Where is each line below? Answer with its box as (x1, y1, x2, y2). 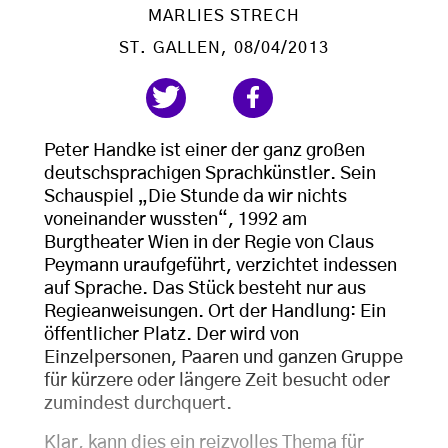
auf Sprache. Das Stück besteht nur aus (44, 279, 366, 298)
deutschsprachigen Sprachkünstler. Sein (44, 164, 376, 183)
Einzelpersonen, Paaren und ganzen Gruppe (44, 348, 403, 367)
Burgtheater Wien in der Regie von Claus (44, 233, 374, 252)
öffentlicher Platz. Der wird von (44, 325, 299, 344)
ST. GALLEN (119, 39, 222, 56)
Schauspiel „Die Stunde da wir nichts (44, 187, 347, 206)
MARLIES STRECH (148, 7, 300, 24)
